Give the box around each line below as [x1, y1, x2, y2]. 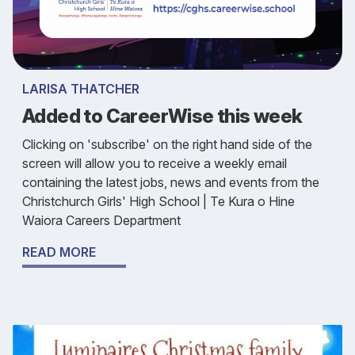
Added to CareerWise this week [22, 104, 303, 128]
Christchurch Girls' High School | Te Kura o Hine [22, 193, 295, 209]
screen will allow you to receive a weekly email [22, 155, 287, 171]
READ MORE [22, 243, 96, 260]
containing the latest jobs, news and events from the [22, 174, 319, 190]
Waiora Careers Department [22, 212, 181, 228]
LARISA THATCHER [22, 80, 139, 97]
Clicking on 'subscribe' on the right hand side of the [22, 136, 312, 152]
